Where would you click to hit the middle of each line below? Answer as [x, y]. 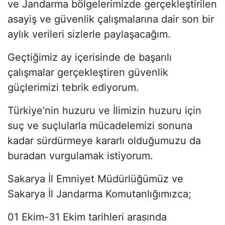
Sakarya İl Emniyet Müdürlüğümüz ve [95, 179]
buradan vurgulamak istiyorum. [80, 155]
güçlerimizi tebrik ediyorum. [75, 87]
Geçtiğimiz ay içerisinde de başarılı [90, 57]
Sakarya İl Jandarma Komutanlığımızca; [99, 194]
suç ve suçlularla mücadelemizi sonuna [100, 125]
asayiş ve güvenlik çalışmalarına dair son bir [111, 19]
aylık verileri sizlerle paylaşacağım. [89, 34]
